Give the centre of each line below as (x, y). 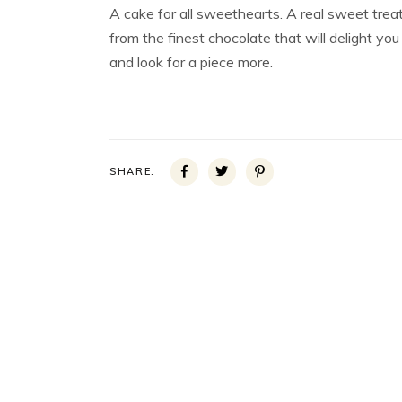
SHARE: (132, 171)
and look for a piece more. (191, 62)
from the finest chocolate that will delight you (254, 38)
